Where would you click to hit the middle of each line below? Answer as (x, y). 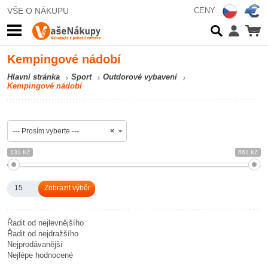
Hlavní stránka (33, 77)
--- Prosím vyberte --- (46, 131)
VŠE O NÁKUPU (38, 11)
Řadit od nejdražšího (43, 234)
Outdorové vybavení (140, 77)
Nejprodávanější (35, 244)
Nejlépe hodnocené (40, 255)
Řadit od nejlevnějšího (45, 223)
